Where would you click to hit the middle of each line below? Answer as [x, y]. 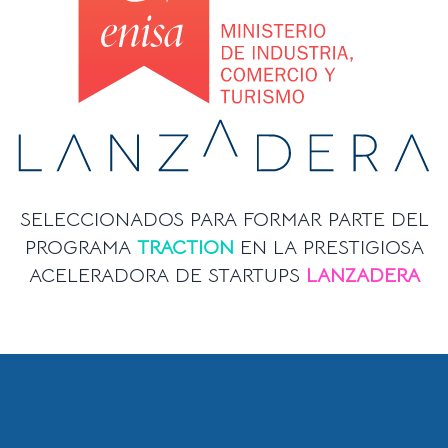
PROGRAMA [80, 247]
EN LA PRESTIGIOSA [328, 247]
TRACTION [185, 247]
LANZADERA [362, 275]
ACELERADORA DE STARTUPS [167, 275]
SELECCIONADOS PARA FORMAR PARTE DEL [224, 219]
